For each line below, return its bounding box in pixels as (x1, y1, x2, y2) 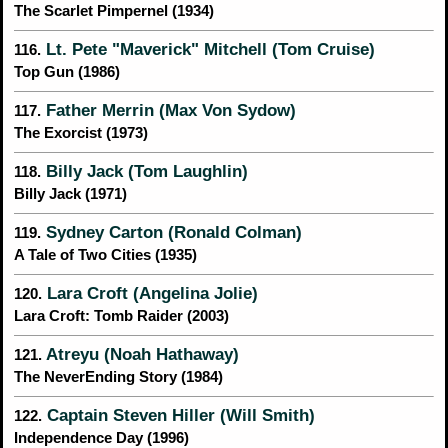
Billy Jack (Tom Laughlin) (41, 162, 248, 181)
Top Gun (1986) (14, 64, 120, 81)
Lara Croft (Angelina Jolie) (42, 284, 258, 303)
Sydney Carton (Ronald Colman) (41, 223, 302, 242)
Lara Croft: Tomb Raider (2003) (14, 308, 229, 325)
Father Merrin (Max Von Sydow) (41, 101, 296, 120)
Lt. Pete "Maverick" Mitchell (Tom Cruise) (41, 40, 375, 59)
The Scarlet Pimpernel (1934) (14, 3, 214, 20)
